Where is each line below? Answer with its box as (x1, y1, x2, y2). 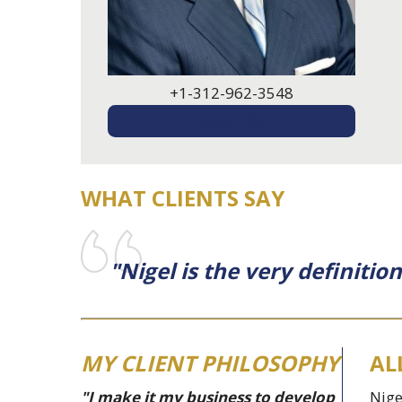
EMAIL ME (195, 110, 268, 132)
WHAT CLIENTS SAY (81, 183, 284, 214)
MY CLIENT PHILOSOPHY (81, 348, 339, 379)
